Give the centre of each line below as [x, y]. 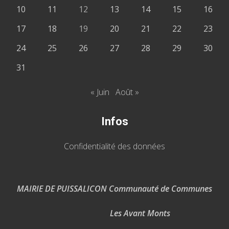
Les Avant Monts [114, 213]
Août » [127, 92]
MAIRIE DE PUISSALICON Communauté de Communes [114, 189]
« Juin [100, 92]
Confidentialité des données [114, 146]
